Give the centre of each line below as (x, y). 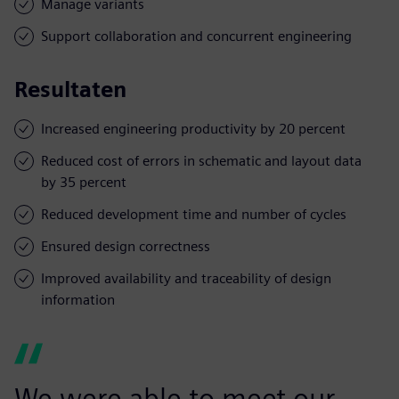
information (78, 299)
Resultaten (70, 89)
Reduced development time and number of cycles (194, 214)
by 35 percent (84, 182)
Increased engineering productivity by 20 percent (193, 128)
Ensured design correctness (126, 246)
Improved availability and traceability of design (186, 278)
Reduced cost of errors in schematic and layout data (201, 160)
